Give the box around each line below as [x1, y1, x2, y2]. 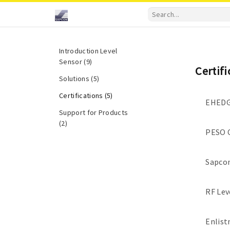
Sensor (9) [59, 57, 92, 66]
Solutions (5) [59, 74, 100, 83]
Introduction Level [59, 46, 118, 55]
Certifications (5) [59, 91, 113, 100]
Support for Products [59, 108, 128, 117]
